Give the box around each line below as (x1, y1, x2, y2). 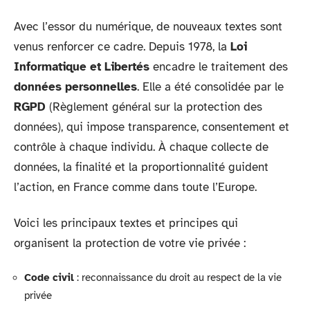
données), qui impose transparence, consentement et (14, 120, 289, 134)
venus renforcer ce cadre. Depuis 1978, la (14, 39, 230, 54)
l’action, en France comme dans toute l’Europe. (14, 180, 257, 194)
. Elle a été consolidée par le (137, 80, 284, 94)
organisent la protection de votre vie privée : (14, 235, 246, 250)
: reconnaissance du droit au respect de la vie (74, 271, 282, 284)
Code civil (24, 271, 74, 284)
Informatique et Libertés (14, 60, 149, 74)
